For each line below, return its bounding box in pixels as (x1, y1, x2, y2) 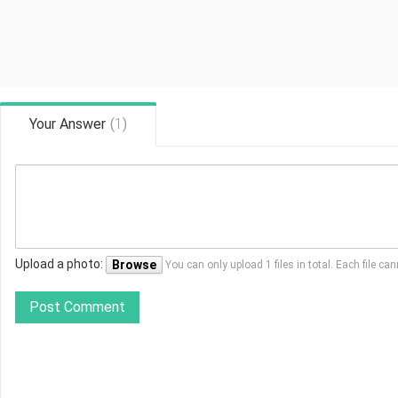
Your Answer (29, 115, 106, 132)
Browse (112, 258, 156, 272)
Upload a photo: (15, 256, 106, 271)
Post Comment (29, 298, 125, 315)
